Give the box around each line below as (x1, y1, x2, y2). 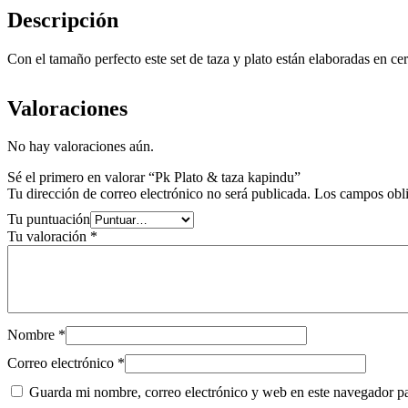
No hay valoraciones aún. (7, 138, 154, 155)
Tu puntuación (7, 211, 90, 228)
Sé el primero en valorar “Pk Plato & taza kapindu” (7, 169, 301, 186)
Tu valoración (7, 229, 90, 245)
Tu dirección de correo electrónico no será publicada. (7, 186, 311, 202)
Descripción (7, 7, 118, 32)
